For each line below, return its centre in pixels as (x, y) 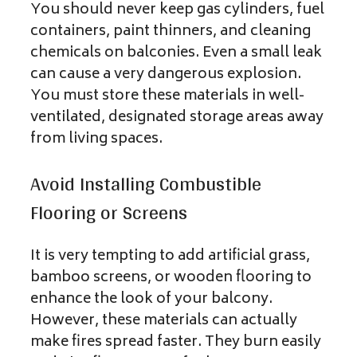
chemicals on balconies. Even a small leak (176, 54)
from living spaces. (96, 140)
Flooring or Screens (109, 213)
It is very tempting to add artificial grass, (170, 257)
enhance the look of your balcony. (151, 300)
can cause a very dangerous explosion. (166, 75)
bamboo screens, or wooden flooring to (171, 279)
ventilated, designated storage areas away (177, 118)
